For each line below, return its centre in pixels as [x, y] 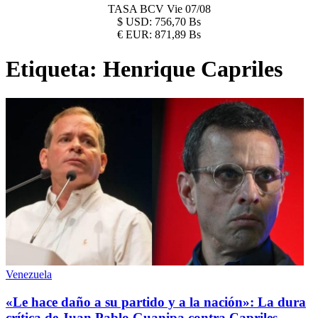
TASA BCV [137, 9]
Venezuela [29, 274]
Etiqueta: [54, 69]
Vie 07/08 [188, 9]
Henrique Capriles [193, 69]
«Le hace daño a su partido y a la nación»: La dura [156, 302]
